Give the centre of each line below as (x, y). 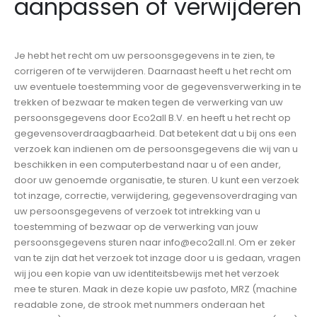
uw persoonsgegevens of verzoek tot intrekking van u (137, 211)
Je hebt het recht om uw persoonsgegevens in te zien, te (145, 55)
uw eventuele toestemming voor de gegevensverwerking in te (158, 86)
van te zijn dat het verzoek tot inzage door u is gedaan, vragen (157, 258)
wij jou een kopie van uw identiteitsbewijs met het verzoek (147, 273)
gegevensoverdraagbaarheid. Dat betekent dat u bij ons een (155, 133)
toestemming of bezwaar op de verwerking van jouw (136, 226)
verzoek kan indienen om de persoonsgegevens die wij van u (156, 149)
